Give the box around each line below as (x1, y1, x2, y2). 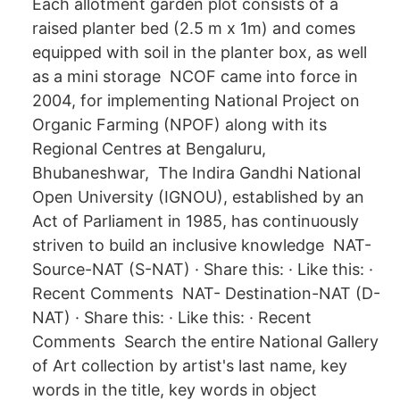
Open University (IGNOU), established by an (32, 187, 364, 206)
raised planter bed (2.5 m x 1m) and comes (32, 19, 355, 37)
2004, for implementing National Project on (32, 91, 360, 110)
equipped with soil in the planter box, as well (32, 43, 367, 62)
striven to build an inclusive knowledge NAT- (32, 236, 371, 254)
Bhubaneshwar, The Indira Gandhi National (32, 163, 361, 182)
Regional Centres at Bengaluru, (32, 139, 266, 158)
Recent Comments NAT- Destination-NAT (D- (32, 284, 380, 303)
